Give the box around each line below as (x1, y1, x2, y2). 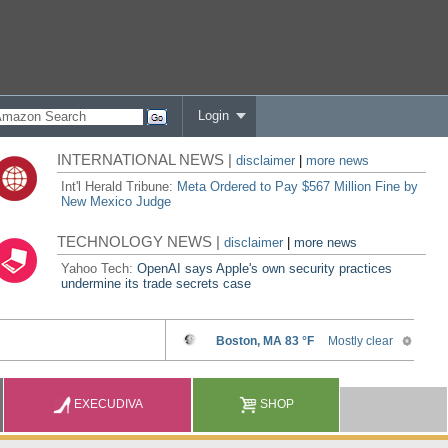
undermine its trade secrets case (61, 276, 252, 291)
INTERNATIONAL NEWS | (57, 151, 237, 168)
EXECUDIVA (71, 397, 144, 411)
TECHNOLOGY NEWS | (57, 233, 225, 250)
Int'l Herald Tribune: (61, 179, 178, 194)
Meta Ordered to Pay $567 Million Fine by (177, 179, 419, 194)
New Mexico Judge (61, 194, 172, 209)
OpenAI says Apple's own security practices (137, 261, 393, 276)
